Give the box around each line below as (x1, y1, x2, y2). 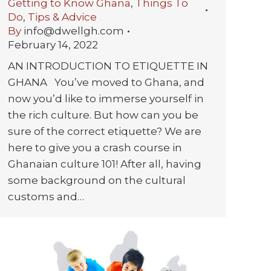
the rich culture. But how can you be (8, 109, 198, 122)
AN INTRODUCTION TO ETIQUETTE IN (8, 60, 208, 73)
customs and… (8, 191, 84, 203)
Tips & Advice (28, 11, 97, 24)
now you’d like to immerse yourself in (8, 93, 204, 105)
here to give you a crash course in (8, 142, 182, 154)
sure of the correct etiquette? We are (8, 125, 201, 138)
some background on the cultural (8, 174, 186, 187)
